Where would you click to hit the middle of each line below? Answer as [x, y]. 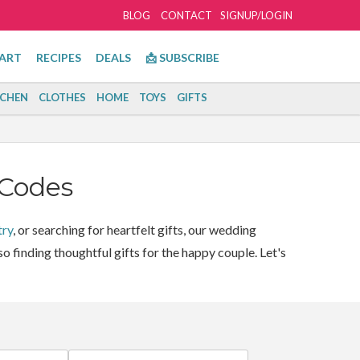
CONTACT [186, 15]
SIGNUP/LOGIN [256, 15]
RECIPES [59, 57]
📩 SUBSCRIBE [182, 57]
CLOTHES [62, 97]
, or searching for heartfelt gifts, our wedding [134, 229]
